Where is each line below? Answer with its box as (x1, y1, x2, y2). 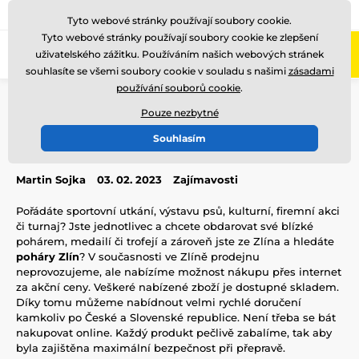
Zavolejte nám (16, 9, 84, 20)
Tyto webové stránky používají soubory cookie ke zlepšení (41, 31, 318, 43)
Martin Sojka (16, 172, 86, 186)
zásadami (288, 65, 334, 77)
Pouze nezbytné (140, 107, 219, 119)
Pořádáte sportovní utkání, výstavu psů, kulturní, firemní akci (16, 204, 340, 217)
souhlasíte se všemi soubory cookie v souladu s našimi (25, 65, 288, 77)
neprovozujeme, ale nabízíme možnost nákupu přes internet (16, 264, 341, 278)
